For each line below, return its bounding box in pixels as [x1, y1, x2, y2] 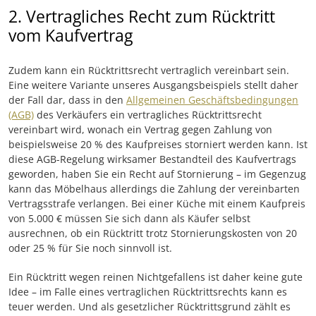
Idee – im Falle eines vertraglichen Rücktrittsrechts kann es [8, 284, 287, 298]
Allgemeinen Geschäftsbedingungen [126, 92, 298, 107]
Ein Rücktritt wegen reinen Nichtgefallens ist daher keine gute [8, 269, 303, 284]
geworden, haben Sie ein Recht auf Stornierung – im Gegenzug [8, 166, 306, 181]
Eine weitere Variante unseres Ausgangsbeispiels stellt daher [8, 78, 298, 92]
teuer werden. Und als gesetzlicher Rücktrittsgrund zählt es [8, 299, 291, 313]
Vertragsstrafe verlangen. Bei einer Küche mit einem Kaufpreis [8, 196, 305, 210]
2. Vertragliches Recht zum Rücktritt [8, 4, 275, 28]
